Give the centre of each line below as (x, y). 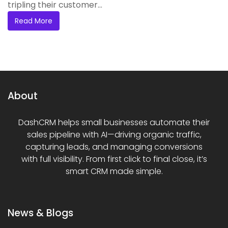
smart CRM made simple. (114, 171)
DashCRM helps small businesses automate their (114, 122)
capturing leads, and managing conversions (114, 147)
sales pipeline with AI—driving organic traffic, (114, 134)
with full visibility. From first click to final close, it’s (114, 159)
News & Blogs (40, 213)
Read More (34, 21)
